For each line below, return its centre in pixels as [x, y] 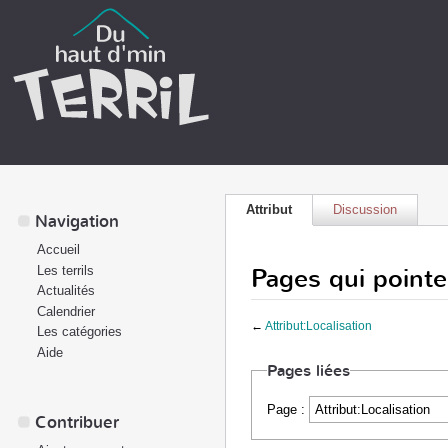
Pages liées [308, 370]
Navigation [77, 221]
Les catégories [79, 331]
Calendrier [66, 311]
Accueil [58, 249]
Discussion [365, 209]
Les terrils [65, 270]
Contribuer [77, 422]
